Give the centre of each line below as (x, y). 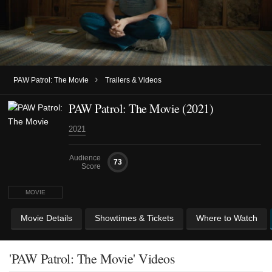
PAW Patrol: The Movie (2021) (141, 108)
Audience (85, 158)
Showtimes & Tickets (134, 218)
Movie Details (46, 218)
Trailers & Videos (133, 80)
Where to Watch (227, 218)
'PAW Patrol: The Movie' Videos (92, 258)
